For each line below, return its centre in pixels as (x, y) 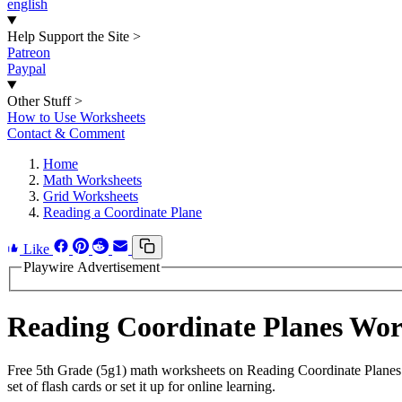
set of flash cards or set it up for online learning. (141, 387)
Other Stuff (39, 101)
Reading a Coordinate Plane (122, 212)
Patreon (29, 52)
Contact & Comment (66, 133)
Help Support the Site (68, 36)
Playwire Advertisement (92, 267)
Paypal (26, 69)
